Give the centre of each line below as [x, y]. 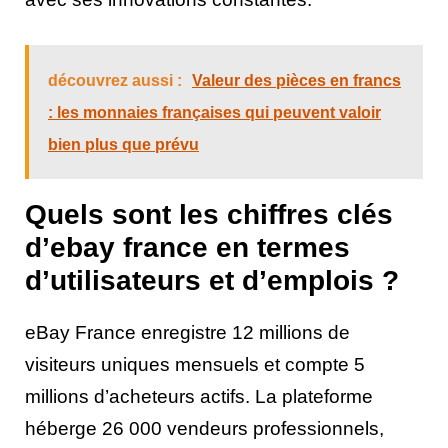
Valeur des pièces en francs [296, 80]
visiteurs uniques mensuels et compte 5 [195, 364]
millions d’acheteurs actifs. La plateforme [199, 396]
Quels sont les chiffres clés [209, 214]
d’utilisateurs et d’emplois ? [212, 280]
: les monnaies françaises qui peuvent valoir [214, 112]
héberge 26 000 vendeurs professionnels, [204, 428]
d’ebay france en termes [187, 247]
